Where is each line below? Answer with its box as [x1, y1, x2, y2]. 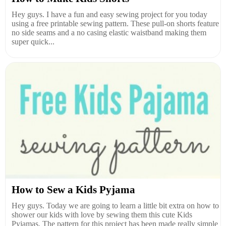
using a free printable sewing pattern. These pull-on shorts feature [12, 19, 219, 28]
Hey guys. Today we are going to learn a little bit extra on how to [12, 201, 219, 210]
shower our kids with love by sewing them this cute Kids [12, 210, 192, 219]
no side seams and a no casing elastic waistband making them [12, 28, 206, 37]
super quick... [12, 37, 54, 46]
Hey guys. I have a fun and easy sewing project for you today [12, 10, 207, 19]
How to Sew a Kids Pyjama [12, 183, 135, 196]
